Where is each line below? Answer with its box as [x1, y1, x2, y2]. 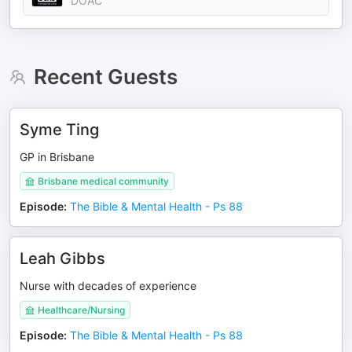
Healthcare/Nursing [38, 304, 125, 316]
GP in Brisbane [20, 150, 94, 163]
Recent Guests [33, 64, 178, 89]
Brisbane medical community [38, 175, 169, 187]
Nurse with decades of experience [20, 279, 196, 292]
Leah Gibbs [20, 249, 105, 268]
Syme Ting [20, 120, 99, 139]
